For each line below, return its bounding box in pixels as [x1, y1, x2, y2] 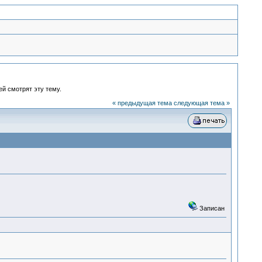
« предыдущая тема [112, 99, 172, 106]
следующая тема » [173, 99, 230, 106]
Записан [197, 205, 225, 212]
